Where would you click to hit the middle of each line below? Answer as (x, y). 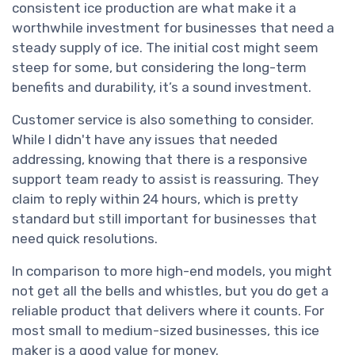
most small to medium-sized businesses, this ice (166, 331)
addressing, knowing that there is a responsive (160, 160)
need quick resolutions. (85, 239)
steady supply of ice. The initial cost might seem (165, 48)
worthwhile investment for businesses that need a (173, 28)
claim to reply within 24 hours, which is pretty (155, 199)
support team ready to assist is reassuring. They (165, 179)
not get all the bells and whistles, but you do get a (170, 291)
